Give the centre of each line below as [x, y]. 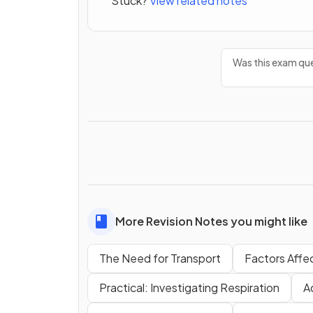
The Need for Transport [160, 259]
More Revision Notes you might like [211, 221]
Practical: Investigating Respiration [189, 288]
